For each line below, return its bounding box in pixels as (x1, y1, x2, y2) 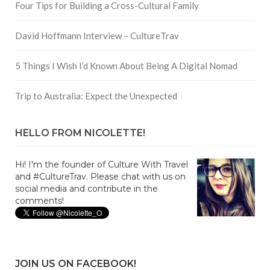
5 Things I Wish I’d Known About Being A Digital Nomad (15, 60, 237, 72)
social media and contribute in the (15, 183, 158, 195)
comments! (15, 195, 64, 207)
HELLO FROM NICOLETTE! (15, 127, 145, 139)
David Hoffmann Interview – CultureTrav (15, 30, 179, 42)
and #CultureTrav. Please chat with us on (15, 171, 186, 183)
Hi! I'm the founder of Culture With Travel (15, 159, 188, 171)
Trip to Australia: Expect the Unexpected (15, 90, 177, 102)
